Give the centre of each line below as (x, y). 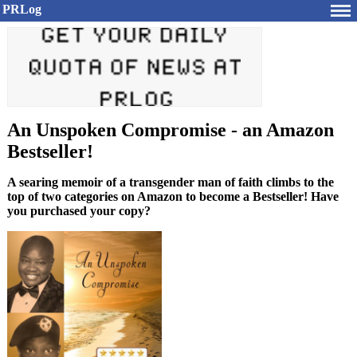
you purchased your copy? (79, 211)
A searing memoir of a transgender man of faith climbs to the (171, 182)
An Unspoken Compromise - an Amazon (171, 130)
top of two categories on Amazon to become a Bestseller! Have (173, 196)
